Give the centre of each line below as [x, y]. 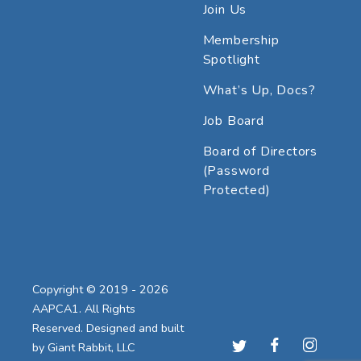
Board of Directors [260, 151]
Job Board [233, 120]
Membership [241, 40]
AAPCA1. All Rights [84, 308]
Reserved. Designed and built [108, 328]
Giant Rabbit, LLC [91, 347]
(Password [236, 170]
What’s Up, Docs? [259, 90]
